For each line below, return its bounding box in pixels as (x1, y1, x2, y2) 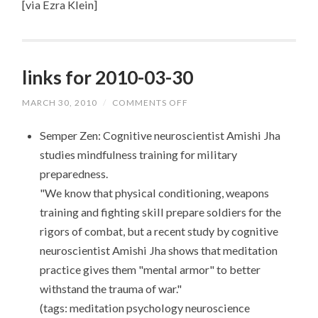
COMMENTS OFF (112, 97, 189, 109)
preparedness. (39, 167, 108, 181)
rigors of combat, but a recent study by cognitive (39, 224, 278, 238)
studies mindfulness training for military (39, 148, 237, 162)
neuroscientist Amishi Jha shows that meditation (39, 243, 278, 258)
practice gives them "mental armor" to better (39, 263, 261, 277)
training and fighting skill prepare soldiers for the (39, 205, 281, 219)
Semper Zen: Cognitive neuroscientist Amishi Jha (39, 128, 280, 143)
